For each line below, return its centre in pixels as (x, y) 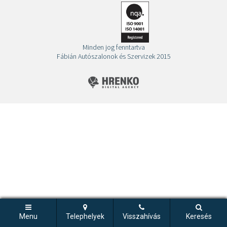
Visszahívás (142, 216)
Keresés (199, 216)
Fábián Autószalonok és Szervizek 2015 (113, 56)
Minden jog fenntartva (113, 47)
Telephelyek (85, 216)
